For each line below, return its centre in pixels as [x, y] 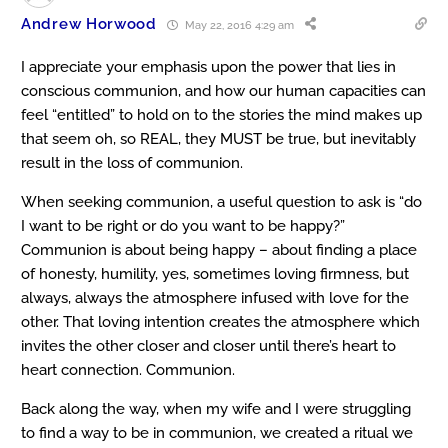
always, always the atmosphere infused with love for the [215, 298]
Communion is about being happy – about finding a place [219, 250]
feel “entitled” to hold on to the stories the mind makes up [221, 115]
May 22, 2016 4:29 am [237, 25]
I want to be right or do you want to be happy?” [183, 226]
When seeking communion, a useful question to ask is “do [221, 202]
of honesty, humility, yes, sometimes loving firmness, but [215, 274]
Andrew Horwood [89, 24]
